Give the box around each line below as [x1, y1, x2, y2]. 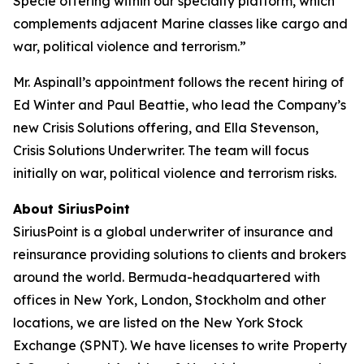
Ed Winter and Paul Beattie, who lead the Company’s [13, 97, 346, 113]
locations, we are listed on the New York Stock [13, 314, 303, 331]
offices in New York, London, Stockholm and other [13, 292, 326, 308]
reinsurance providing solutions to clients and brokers [13, 246, 346, 262]
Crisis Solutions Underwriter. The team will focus [13, 142, 309, 158]
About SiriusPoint [13, 201, 130, 217]
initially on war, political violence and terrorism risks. [13, 165, 336, 181]
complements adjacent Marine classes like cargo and [13, 15, 348, 32]
